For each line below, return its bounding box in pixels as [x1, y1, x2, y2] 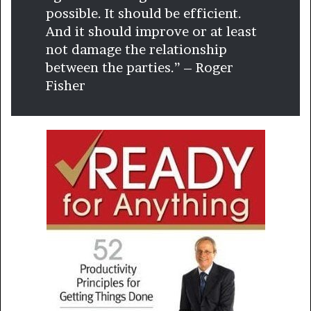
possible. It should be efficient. [46, 5, 242, 22]
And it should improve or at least [46, 23, 257, 40]
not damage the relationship [46, 41, 227, 58]
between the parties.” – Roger [46, 59, 233, 76]
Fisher [46, 77, 85, 94]
